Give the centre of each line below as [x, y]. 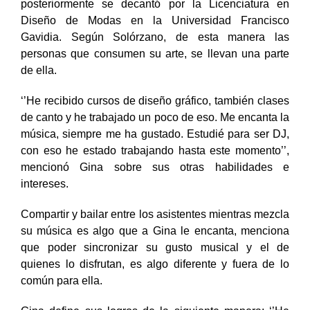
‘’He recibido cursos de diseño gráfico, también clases [155, 115]
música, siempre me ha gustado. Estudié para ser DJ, [155, 148]
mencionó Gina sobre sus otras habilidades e [155, 181]
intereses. [45, 198]
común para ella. [62, 295]
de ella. [39, 84]
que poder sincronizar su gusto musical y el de [155, 262]
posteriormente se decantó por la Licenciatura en [155, 18]
